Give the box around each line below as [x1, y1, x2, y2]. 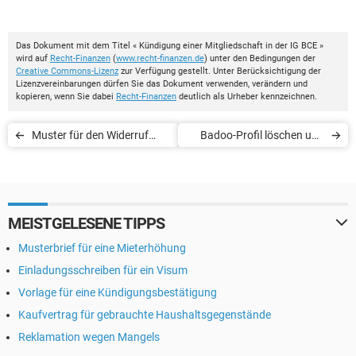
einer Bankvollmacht [32, 152, 132, 165]
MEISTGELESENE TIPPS [8, 213, 164, 233]
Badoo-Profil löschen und [200, 128, 324, 141]
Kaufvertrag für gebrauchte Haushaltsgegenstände [18, 308, 271, 321]
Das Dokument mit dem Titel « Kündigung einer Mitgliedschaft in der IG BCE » [16, 40, 323, 51]
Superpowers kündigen [211, 152, 324, 165]
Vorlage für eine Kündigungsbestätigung [18, 285, 217, 299]
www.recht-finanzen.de [116, 52, 204, 64]
